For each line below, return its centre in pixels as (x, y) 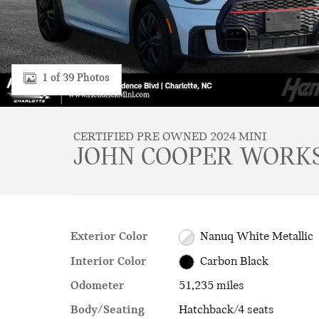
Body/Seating (108, 310)
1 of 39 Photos (76, 78)
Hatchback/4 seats (226, 310)
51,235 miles (211, 286)
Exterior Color (109, 237)
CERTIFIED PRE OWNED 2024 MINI (170, 137)
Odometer (97, 286)
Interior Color (108, 261)
